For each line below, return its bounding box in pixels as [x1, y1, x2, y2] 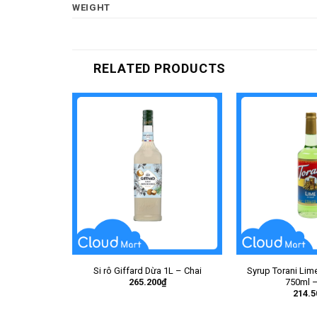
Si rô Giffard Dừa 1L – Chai [93, 265, 202, 277]
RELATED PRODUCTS [93, 60, 226, 76]
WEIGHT [72, 1, 110, 13]
